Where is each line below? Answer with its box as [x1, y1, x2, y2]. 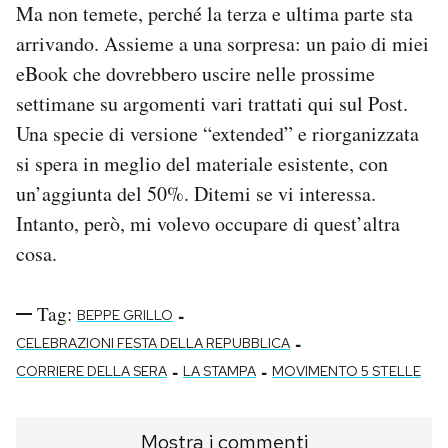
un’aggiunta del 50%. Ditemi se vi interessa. [16, 180, 376, 207]
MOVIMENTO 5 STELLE [272, 362, 421, 380]
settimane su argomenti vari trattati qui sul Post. [16, 90, 408, 117]
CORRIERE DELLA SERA [16, 362, 167, 380]
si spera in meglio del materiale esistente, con [16, 150, 388, 177]
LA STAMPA [183, 362, 256, 380]
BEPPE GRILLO [77, 306, 173, 324]
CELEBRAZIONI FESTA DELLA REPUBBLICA [16, 334, 290, 352]
